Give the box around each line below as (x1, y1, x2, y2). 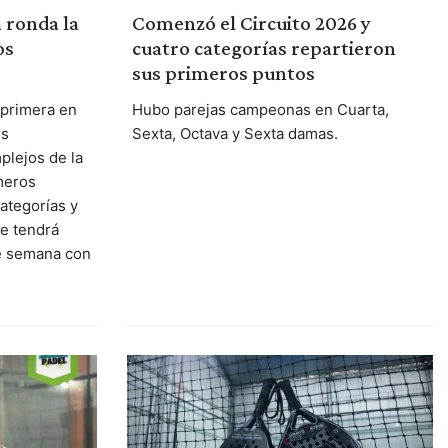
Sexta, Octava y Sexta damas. (131, 123, 338, 143)
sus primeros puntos (131, 60, 315, 85)
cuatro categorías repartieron (131, 35, 396, 60)
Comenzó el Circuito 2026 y (131, 10, 371, 35)
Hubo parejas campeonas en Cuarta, (131, 99, 389, 119)
